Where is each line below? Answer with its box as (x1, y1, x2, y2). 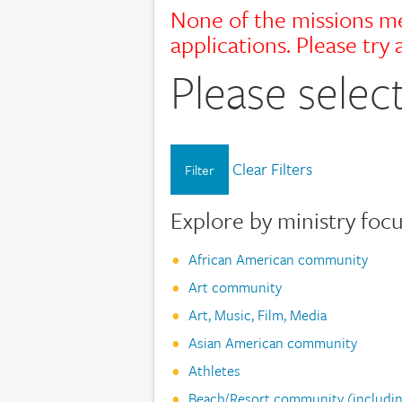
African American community (188, 248, 368, 270)
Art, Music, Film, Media (188, 303, 327, 326)
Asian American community (188, 331, 357, 354)
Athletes (188, 359, 240, 381)
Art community (188, 275, 282, 298)
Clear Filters (232, 156, 312, 180)
